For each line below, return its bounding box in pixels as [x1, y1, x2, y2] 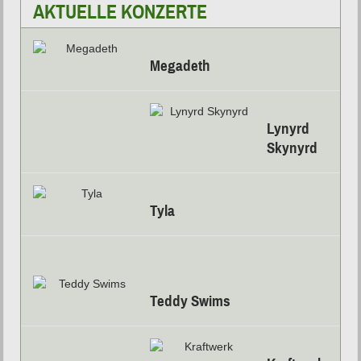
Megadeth [150, 56, 211, 76]
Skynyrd [267, 139, 318, 158]
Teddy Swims [150, 292, 231, 311]
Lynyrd [267, 119, 310, 139]
